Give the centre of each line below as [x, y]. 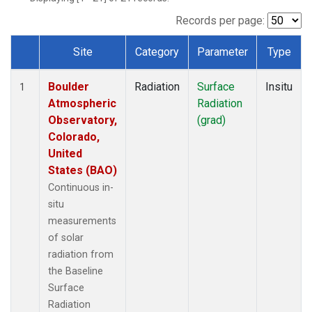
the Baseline [76, 271]
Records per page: [220, 20]
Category [157, 52]
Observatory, [83, 120]
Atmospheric [82, 103]
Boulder [69, 86]
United [65, 153]
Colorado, [74, 136]
